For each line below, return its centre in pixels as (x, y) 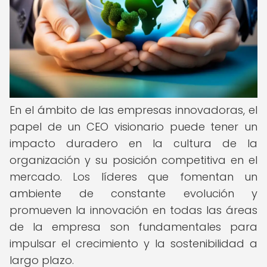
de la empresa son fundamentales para (133, 227)
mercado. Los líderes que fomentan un (133, 177)
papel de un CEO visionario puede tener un (133, 127)
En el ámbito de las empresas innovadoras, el (133, 110)
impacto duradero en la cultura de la (133, 143)
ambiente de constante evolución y (133, 193)
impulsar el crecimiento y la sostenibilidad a (133, 243)
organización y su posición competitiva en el (133, 160)
